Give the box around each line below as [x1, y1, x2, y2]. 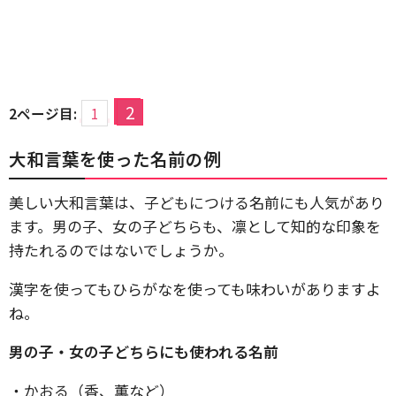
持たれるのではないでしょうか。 [9, 239, 233, 261]
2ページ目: [9, 103, 77, 123]
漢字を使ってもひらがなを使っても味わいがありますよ [9, 278, 381, 300]
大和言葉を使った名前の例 [9, 146, 221, 171]
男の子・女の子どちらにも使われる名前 [9, 340, 278, 362]
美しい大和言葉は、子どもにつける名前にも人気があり [9, 191, 385, 213]
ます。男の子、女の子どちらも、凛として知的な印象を [9, 215, 381, 237]
